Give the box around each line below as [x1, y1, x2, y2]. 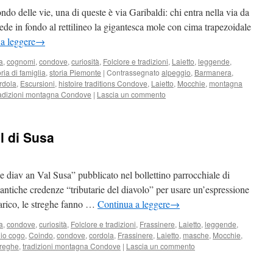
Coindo [29, 230, 53, 240]
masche [183, 230, 209, 240]
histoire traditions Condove [58, 78, 147, 88]
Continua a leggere [97, 197, 170, 210]
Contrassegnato [107, 67, 160, 77]
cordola [89, 230, 114, 240]
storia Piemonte [49, 67, 101, 77]
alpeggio [161, 67, 191, 77]
